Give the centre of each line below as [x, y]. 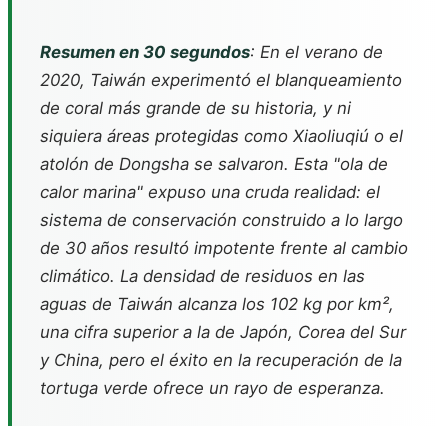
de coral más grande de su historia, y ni [195, 108]
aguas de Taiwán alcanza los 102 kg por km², [217, 304]
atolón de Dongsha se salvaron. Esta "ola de [214, 164]
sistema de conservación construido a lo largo [221, 220]
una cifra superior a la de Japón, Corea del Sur [223, 332]
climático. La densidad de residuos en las [202, 276]
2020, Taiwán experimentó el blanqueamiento [221, 80]
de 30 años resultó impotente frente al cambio [224, 248]
